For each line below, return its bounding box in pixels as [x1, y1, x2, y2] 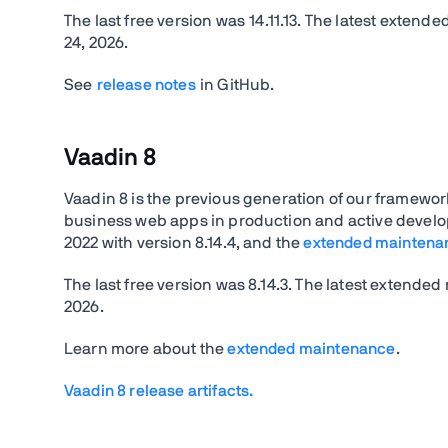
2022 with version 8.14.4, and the [64, 235, 304, 251]
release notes [96, 77, 196, 93]
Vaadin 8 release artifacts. [64, 383, 254, 399]
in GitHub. [195, 77, 275, 93]
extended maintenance [227, 341, 396, 357]
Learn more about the [64, 341, 228, 357]
